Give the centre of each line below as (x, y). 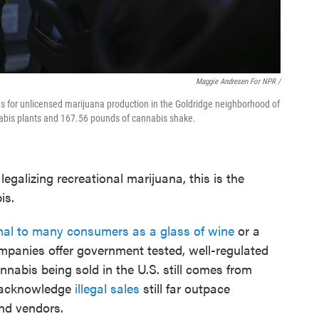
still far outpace (185, 288)
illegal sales (107, 288)
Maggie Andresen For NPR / (238, 82)
